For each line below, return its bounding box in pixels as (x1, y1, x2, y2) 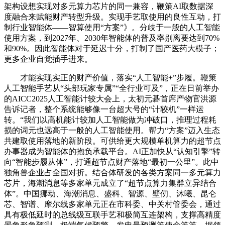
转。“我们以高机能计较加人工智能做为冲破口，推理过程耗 (4, 115, 216, 124)
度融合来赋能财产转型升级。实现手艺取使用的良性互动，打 (4, 12, 221, 21)
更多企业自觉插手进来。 (4, 54, 92, 63)
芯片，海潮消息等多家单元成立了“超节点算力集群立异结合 (4, 178, 216, 187)
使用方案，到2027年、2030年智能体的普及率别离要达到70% (4, 33, 219, 42)
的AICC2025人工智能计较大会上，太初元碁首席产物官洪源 (4, 94, 216, 103)
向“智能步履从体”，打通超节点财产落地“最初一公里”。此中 (4, 157, 219, 166)
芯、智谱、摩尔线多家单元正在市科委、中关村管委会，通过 (4, 199, 221, 208)
